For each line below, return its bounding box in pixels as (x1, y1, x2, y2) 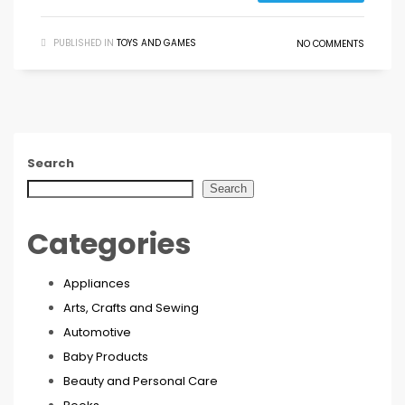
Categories (27, 222, 191, 264)
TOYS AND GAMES (117, 35, 196, 50)
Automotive (63, 323, 131, 341)
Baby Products (63, 347, 148, 365)
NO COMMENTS (297, 36, 364, 51)
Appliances (63, 274, 130, 292)
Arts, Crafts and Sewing (63, 298, 199, 316)
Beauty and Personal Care (63, 372, 218, 390)
